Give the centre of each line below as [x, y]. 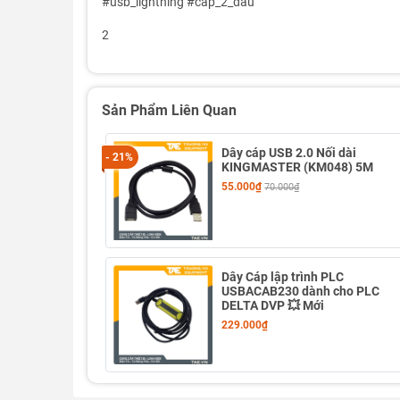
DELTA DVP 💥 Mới [273, 306]
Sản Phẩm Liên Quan [169, 110]
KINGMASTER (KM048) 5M [298, 167]
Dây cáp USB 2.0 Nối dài [289, 153]
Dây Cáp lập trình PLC [283, 277]
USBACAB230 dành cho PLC [301, 292]
